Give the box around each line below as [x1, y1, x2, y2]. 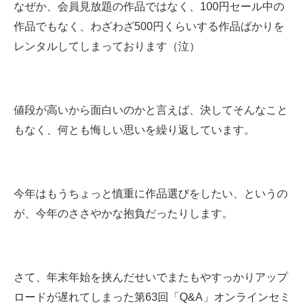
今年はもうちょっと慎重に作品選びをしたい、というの [14, 188, 288, 200]
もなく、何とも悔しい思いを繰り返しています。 [14, 124, 255, 136]
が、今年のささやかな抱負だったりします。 [14, 208, 233, 220]
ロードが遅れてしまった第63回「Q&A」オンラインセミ [14, 291, 291, 304]
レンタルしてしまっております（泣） [14, 40, 200, 53]
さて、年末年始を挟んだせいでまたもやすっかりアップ [14, 271, 288, 284]
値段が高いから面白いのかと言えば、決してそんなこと [14, 104, 288, 116]
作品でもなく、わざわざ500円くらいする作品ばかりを [14, 21, 284, 33]
